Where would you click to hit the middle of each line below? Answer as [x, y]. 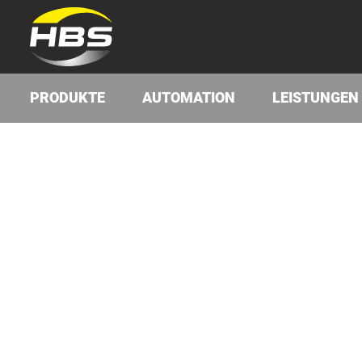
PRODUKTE [67, 97]
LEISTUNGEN [315, 97]
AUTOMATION [188, 97]
